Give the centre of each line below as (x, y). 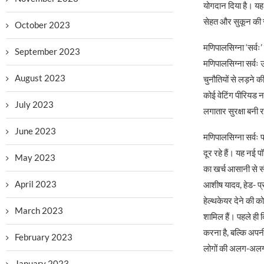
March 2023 (39, 210)
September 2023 (47, 51)
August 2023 (40, 78)
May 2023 (35, 157)
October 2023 (42, 25)
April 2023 (36, 184)
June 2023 (35, 131)
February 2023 (44, 237)
